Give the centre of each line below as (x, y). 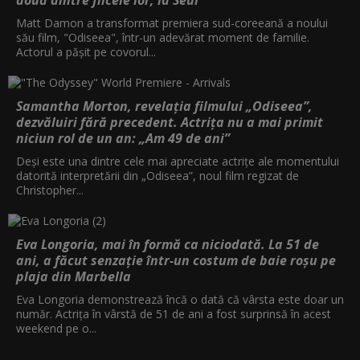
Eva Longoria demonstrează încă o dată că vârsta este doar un (180, 299)
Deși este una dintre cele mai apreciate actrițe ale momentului (178, 161)
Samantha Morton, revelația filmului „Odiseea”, (164, 106)
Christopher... (50, 190)
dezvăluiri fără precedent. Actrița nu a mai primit (170, 122)
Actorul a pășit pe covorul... (86, 51)
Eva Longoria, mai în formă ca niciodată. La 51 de (168, 244)
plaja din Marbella (74, 276)
